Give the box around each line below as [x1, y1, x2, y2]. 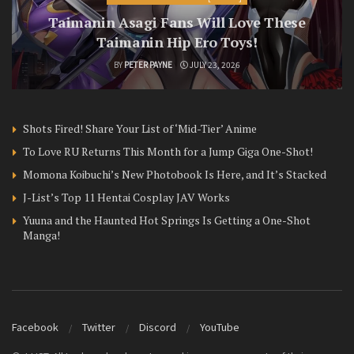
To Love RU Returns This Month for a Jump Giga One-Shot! [23, 144, 313, 160]
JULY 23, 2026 [188, 58, 240, 71]
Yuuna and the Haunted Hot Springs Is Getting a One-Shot [23, 213, 311, 228]
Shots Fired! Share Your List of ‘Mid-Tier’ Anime [23, 121, 257, 137]
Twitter [82, 318, 115, 334]
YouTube [200, 318, 239, 334]
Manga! [23, 228, 60, 243]
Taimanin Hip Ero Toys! [96, 32, 258, 52]
